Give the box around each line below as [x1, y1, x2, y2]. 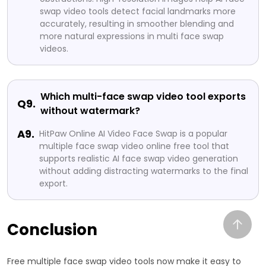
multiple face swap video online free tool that [39, 140, 229, 152]
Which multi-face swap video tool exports [40, 89, 246, 103]
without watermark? [40, 103, 140, 118]
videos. [40, 42, 68, 55]
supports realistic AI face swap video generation [39, 152, 238, 164]
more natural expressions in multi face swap [40, 30, 224, 42]
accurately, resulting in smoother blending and [40, 17, 234, 30]
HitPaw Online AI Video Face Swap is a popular [39, 127, 227, 140]
